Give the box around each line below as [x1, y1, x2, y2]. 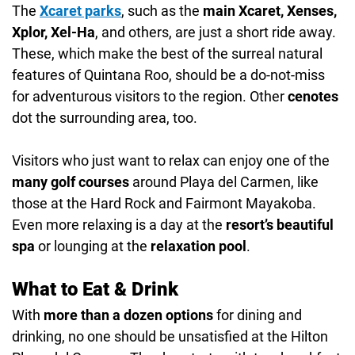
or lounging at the [35, 237, 151, 254]
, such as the [121, 2, 203, 19]
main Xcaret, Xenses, [203, 2, 337, 19]
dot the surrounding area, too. [12, 109, 197, 126]
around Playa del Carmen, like [129, 173, 319, 190]
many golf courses [12, 173, 129, 190]
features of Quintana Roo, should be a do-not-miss [12, 66, 325, 83]
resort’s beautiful [226, 216, 334, 233]
